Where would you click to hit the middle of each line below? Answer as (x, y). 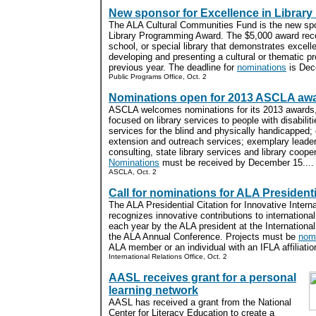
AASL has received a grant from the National (200, 302)
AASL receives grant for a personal (202, 278)
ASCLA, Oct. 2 (133, 172)
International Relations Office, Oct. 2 (168, 256)
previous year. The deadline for (173, 67)
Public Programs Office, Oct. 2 (158, 77)
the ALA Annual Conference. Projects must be (203, 237)
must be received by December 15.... (237, 163)
